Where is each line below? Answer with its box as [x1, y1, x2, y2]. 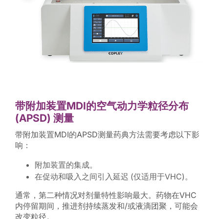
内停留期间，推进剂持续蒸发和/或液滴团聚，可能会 [15, 200, 198, 211]
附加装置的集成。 [34, 159, 97, 170]
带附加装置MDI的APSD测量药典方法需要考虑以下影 [15, 129, 199, 139]
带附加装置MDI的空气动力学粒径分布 [15, 100, 189, 112]
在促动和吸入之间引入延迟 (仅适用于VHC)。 [34, 171, 193, 181]
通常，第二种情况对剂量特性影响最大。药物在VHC [15, 190, 197, 200]
